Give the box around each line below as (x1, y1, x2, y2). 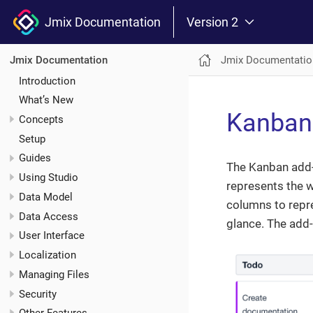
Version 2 (187, 14, 238, 29)
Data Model (19, 190, 73, 203)
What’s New (19, 94, 73, 107)
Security (19, 287, 57, 300)
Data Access (19, 210, 78, 223)
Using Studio (19, 171, 78, 184)
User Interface (19, 229, 85, 242)
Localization (19, 249, 76, 262)
